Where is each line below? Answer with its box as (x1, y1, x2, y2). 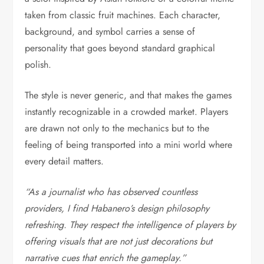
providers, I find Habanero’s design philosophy (25, 202, 210, 215)
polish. (25, 58, 52, 71)
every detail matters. (25, 154, 104, 168)
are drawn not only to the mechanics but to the (25, 121, 210, 135)
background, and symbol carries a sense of (25, 25, 196, 38)
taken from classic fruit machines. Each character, (25, 8, 221, 22)
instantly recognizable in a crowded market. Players (25, 105, 229, 118)
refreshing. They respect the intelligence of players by (25, 218, 236, 232)
